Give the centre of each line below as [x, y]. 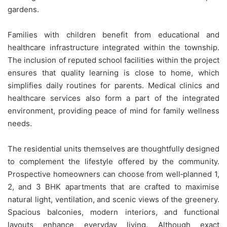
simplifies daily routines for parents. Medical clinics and [113, 85]
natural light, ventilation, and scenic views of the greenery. [113, 199]
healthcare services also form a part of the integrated [113, 98]
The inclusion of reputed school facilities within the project [113, 60]
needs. [20, 123]
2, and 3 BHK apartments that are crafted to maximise [113, 186]
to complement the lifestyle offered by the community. [113, 161]
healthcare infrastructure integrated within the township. [113, 47]
